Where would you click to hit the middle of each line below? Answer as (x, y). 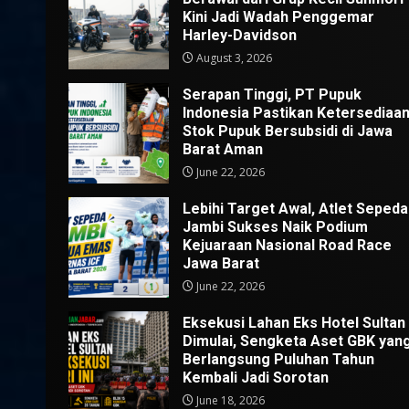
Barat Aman (223, 150)
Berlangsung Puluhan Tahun (278, 360)
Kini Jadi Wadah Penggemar (278, 17)
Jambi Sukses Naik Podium (275, 227)
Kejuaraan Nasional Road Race (287, 246)
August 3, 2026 (233, 58)
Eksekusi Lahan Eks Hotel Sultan (294, 323)
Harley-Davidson (240, 36)
